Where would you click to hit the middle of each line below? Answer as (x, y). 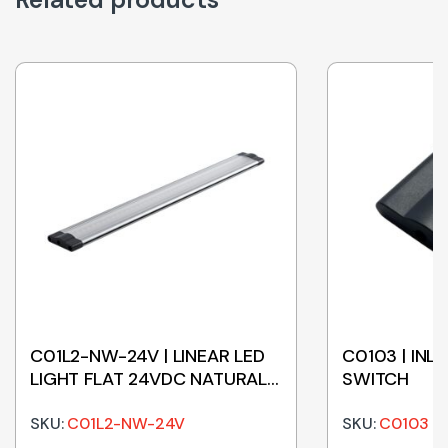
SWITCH (376, 379)
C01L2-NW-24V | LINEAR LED (147, 356)
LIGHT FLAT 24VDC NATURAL (149, 379)
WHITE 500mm (94, 402)
